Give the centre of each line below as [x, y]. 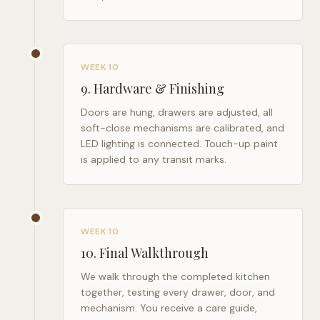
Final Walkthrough [154, 253]
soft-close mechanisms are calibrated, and [182, 128]
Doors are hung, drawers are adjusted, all [177, 112]
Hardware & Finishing [159, 89]
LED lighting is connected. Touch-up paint [179, 144]
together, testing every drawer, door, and [178, 292]
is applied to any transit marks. [154, 159]
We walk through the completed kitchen [175, 276]
